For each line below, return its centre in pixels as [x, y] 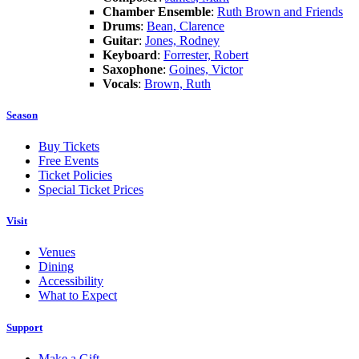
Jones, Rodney [182, 40]
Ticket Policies [75, 175]
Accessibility [71, 281]
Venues [57, 252]
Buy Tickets [69, 147]
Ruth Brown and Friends [280, 11]
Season [22, 115]
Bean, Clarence [186, 26]
